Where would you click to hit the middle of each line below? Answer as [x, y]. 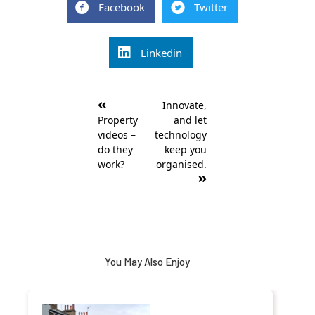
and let [190, 120]
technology [181, 135]
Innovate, [185, 105]
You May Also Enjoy [147, 262]
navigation [112, 111]
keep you [186, 150]
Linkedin [161, 52]
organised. [181, 165]
